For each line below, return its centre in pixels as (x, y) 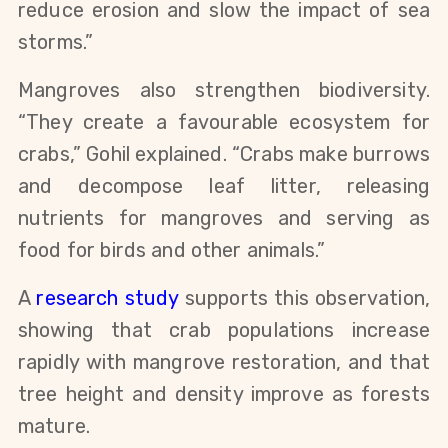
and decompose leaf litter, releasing (224, 185)
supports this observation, (304, 297)
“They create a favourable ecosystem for (224, 121)
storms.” (56, 41)
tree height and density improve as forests (224, 393)
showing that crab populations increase (224, 329)
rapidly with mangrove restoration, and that (224, 361)
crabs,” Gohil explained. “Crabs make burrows (224, 153)
